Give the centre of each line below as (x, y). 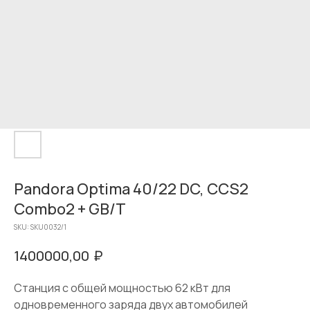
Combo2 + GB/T (70, 209)
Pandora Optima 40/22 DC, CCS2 (131, 189)
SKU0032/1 (48, 227)
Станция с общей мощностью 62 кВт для (122, 288)
